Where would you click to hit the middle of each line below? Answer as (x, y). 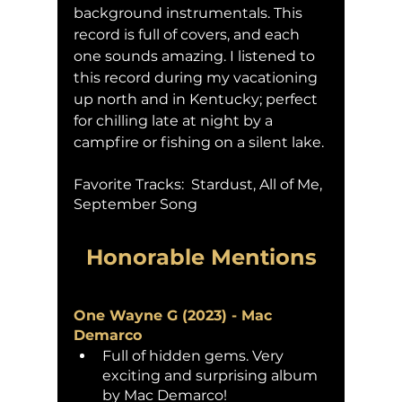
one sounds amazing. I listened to (196, 56)
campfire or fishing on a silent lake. (201, 142)
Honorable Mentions (201, 257)
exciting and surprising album (212, 375)
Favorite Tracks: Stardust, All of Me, (200, 184)
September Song (135, 204)
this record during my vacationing (197, 77)
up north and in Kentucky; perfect (197, 99)
